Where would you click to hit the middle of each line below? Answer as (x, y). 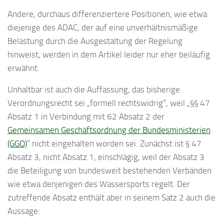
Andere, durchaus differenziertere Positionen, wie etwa (107, 14)
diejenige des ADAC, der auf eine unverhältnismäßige (103, 27)
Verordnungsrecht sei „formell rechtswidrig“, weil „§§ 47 (109, 103)
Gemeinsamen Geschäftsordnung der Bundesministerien (109, 130)
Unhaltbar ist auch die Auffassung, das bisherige (94, 90)
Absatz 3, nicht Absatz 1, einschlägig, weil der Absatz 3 (106, 157)
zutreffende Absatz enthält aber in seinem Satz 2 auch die (111, 198)
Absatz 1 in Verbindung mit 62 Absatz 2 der (86, 117)
